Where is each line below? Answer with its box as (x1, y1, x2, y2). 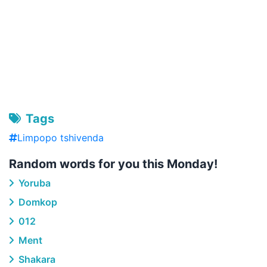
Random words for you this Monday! (9, 157, 218, 171)
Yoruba (16, 177, 51, 189)
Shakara (16, 253, 55, 265)
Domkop (16, 196, 57, 208)
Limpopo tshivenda (17, 132, 104, 144)
